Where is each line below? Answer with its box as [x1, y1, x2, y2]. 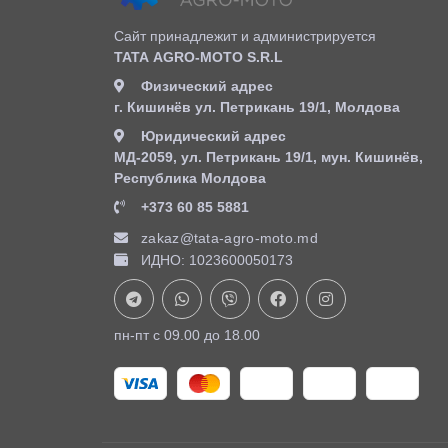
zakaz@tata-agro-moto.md [141, 230, 318, 247]
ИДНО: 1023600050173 [141, 252, 293, 269]
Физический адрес [141, 78, 273, 95]
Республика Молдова [114, 170, 266, 187]
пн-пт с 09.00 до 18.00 [114, 327, 260, 344]
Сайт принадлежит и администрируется [114, 28, 376, 45]
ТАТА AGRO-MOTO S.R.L [114, 49, 283, 66]
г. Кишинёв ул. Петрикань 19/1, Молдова [114, 99, 400, 116]
